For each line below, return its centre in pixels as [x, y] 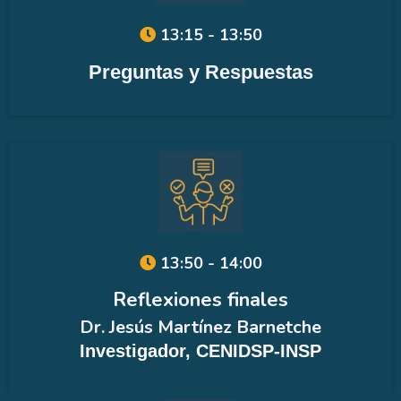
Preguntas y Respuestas [200, 72]
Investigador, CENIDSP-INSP [200, 350]
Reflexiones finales [200, 299]
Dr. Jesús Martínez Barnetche [200, 327]
